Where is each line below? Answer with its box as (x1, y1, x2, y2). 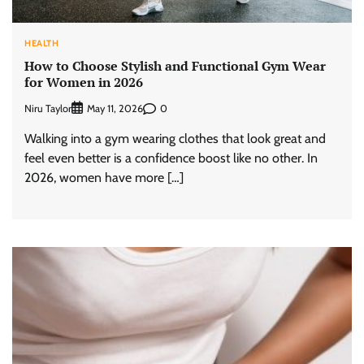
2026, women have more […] (24, 170, 184, 186)
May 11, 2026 (87, 102, 143, 115)
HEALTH (24, 37, 58, 49)
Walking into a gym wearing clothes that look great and (24, 131, 326, 147)
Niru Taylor (24, 102, 71, 115)
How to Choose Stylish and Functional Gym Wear (24, 57, 326, 76)
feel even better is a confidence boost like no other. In (24, 150, 318, 167)
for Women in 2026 (24, 73, 143, 92)
